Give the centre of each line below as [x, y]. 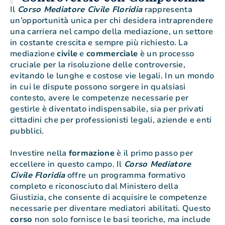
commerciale [112, 54]
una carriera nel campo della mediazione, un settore [112, 32]
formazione [91, 153]
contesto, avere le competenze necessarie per [99, 98]
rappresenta [167, 10]
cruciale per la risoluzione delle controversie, [98, 65]
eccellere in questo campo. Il [67, 164]
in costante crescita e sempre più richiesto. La [99, 43]
